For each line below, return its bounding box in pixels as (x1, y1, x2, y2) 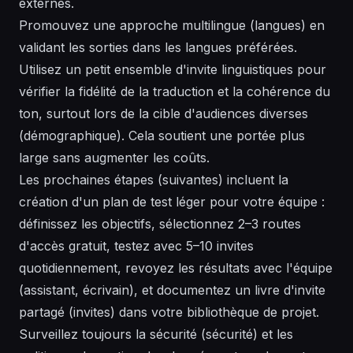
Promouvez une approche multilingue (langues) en (19, 17, 325, 34)
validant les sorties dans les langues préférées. (19, 39, 297, 56)
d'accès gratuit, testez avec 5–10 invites (19, 238, 254, 255)
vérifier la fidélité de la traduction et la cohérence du (19, 84, 330, 100)
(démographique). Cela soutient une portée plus (19, 128, 305, 144)
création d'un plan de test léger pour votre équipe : (19, 194, 325, 210)
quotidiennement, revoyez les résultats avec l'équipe (19, 260, 333, 277)
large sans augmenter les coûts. (19, 150, 210, 166)
